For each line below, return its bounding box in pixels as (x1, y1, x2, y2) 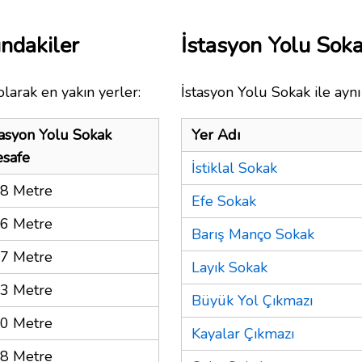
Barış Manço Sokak (192, 224, 314, 244)
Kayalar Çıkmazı (192, 323, 294, 343)
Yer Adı (192, 124, 240, 145)
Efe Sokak (192, 191, 256, 211)
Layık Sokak (192, 257, 267, 277)
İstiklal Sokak (192, 158, 277, 178)
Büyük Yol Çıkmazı (192, 290, 313, 310)
